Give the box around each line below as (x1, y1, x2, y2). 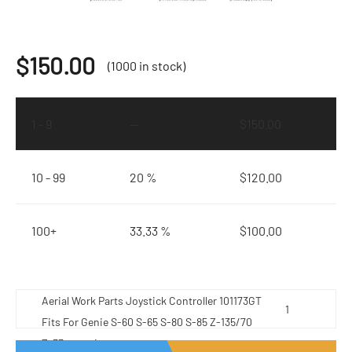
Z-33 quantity (42, 336, 106, 350)
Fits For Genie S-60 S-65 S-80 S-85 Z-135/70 (42, 315, 252, 329)
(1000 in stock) (108, 58, 185, 74)
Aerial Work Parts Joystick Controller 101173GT (42, 294, 262, 308)
